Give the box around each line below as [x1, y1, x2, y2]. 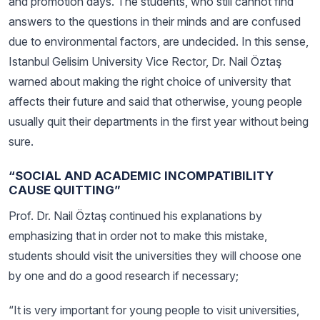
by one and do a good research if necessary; [9, 269, 239, 283]
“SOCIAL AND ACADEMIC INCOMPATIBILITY [9, 169, 274, 183]
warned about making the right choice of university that [9, 74, 291, 89]
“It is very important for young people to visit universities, [9, 303, 299, 317]
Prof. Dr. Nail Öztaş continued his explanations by [9, 209, 262, 223]
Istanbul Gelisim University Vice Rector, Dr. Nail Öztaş [9, 54, 281, 69]
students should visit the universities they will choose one [9, 249, 301, 263]
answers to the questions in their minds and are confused [9, 14, 301, 29]
